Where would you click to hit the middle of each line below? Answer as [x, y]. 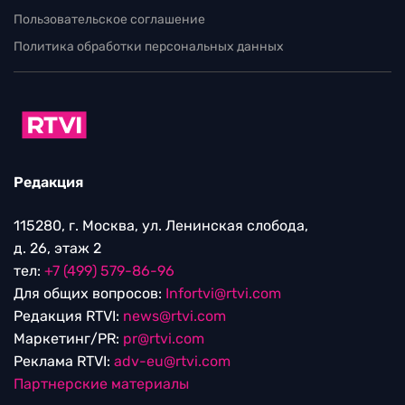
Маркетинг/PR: [68, 339]
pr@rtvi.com [164, 339]
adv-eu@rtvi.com [172, 362]
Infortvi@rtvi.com [223, 294]
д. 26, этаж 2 [57, 249]
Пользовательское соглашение [109, 19]
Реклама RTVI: [64, 362]
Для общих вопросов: [89, 294]
